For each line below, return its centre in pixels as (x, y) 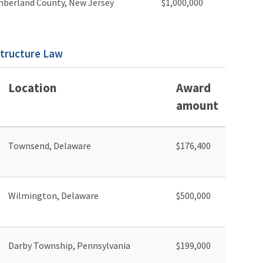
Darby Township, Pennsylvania (70, 245)
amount (197, 105)
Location (32, 87)
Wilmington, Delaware (53, 195)
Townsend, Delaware (50, 145)
